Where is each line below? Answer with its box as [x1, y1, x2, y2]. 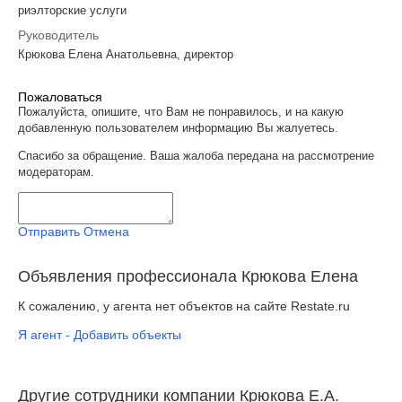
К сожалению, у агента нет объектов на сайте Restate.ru [18, 298, 350, 313]
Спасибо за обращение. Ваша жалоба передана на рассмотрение [18, 148, 374, 162]
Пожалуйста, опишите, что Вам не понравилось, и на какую [18, 104, 344, 118]
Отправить [18, 223, 80, 239]
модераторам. [18, 164, 94, 179]
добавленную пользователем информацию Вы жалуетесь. [18, 120, 338, 135]
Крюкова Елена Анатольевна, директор [18, 47, 233, 61]
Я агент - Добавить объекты [18, 327, 181, 342]
